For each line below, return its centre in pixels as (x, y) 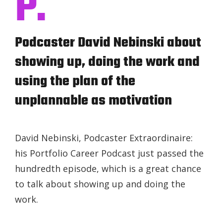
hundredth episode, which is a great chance (108, 168)
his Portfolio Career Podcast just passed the (109, 153)
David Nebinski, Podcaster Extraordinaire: (104, 138)
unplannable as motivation (93, 101)
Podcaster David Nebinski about (108, 43)
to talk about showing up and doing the (100, 184)
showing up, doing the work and (107, 62)
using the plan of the (75, 82)
